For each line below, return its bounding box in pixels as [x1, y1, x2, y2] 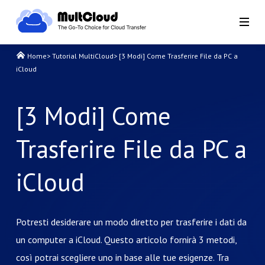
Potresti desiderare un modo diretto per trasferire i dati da [15, 216, 247, 228]
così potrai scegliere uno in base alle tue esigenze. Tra [15, 251, 229, 263]
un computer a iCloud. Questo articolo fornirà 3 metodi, [15, 234, 237, 245]
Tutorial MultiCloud [51, 51, 114, 60]
